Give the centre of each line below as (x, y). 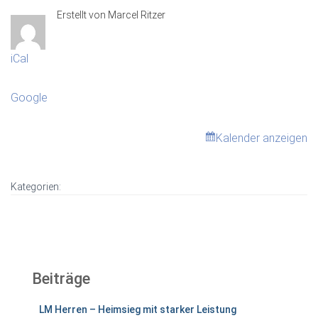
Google (29, 98)
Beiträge (61, 279)
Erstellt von (81, 15)
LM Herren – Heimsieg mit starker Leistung (138, 309)
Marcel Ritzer (137, 15)
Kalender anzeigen (262, 138)
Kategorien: (36, 187)
